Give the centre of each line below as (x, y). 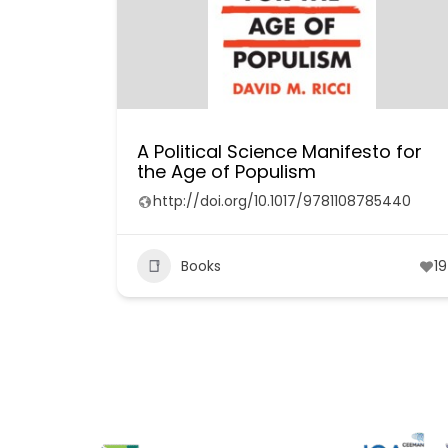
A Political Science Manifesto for (279, 151)
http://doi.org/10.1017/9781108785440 (282, 201)
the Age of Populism (226, 171)
